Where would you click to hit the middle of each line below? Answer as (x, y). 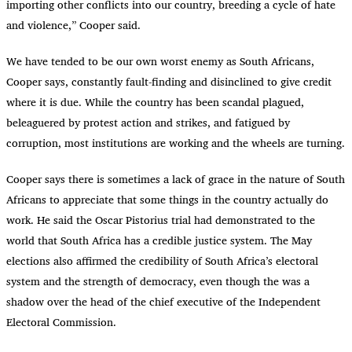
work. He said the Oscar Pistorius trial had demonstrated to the (161, 220)
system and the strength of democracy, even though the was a (158, 281)
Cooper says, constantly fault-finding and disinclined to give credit (169, 82)
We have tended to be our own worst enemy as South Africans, (160, 61)
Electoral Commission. (61, 322)
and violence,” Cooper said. (73, 24)
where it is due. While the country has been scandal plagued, (155, 102)
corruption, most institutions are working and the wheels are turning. (176, 143)
